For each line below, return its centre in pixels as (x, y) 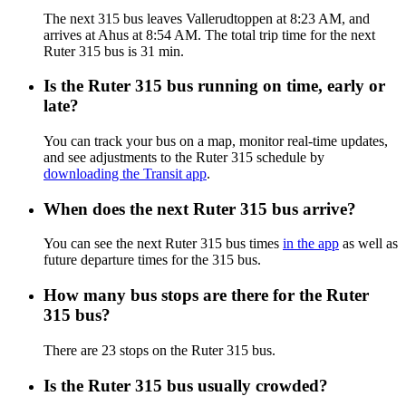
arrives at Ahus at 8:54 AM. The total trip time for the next (209, 34)
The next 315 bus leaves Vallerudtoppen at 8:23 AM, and (207, 18)
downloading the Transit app (125, 173)
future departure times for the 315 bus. (152, 260)
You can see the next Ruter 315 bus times (163, 244)
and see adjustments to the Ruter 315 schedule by (184, 157)
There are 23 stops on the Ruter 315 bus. (159, 350)
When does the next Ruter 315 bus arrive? (200, 208)
